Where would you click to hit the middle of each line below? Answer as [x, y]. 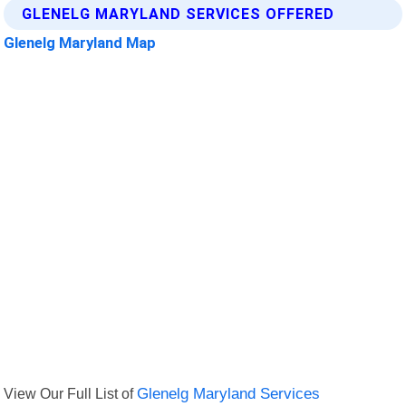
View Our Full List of [71, 394]
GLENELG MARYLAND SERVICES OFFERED [179, 14]
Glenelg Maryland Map [80, 42]
